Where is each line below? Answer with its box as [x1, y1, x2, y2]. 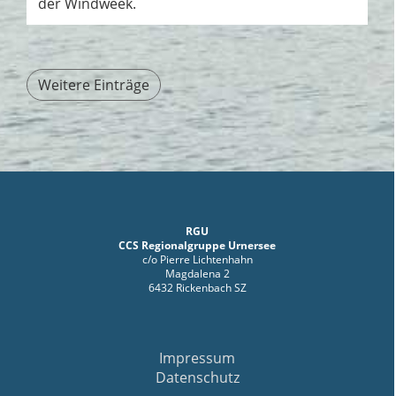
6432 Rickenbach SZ [148, 280, 247, 296]
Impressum [159, 348, 235, 369]
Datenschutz [155, 368, 240, 388]
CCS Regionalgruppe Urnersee [118, 238, 276, 254]
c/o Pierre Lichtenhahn [141, 252, 253, 268]
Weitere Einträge [38, 75, 149, 95]
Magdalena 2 [164, 266, 230, 282]
